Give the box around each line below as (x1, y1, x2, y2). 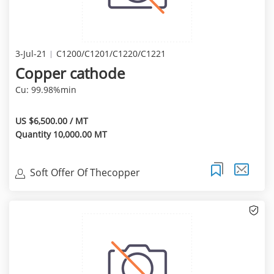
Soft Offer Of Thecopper (29, 165, 140, 179)
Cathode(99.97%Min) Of (29, 179, 138, 193)
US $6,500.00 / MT (15, 115, 88, 127)
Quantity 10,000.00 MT (15, 128, 107, 141)
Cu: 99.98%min (15, 84, 76, 96)
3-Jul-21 (15, 48, 46, 60)
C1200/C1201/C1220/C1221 (56, 48, 166, 60)
